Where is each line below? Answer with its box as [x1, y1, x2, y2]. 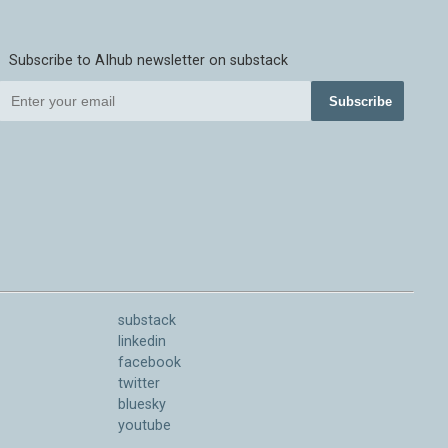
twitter [117, 375, 160, 393]
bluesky [117, 396, 166, 414]
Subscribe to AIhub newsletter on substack [8, 52, 288, 70]
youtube [117, 417, 171, 435]
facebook [117, 354, 181, 372]
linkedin [117, 333, 166, 351]
